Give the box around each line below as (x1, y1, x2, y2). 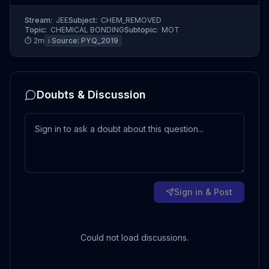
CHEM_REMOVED (101, 16, 162, 25)
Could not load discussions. (80, 232, 189, 243)
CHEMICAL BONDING (50, 25, 124, 34)
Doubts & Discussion (37, 88, 146, 101)
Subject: (68, 16, 97, 25)
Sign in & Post (174, 187, 232, 197)
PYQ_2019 (81, 36, 118, 45)
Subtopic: (124, 25, 158, 34)
